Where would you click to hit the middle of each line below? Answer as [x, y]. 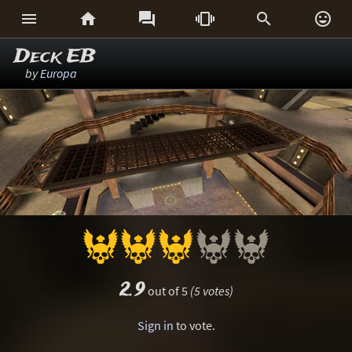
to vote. [194, 325]
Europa [59, 73]
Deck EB [55, 57]
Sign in [155, 325]
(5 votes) [211, 291]
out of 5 [167, 291]
